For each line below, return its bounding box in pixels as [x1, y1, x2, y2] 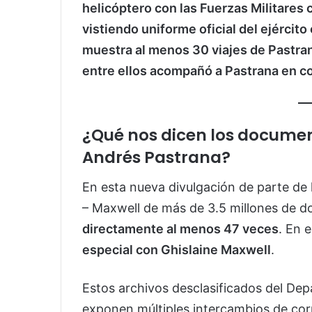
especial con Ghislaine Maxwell [82, 242, 271, 257]
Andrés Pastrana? [82, 146, 231, 169]
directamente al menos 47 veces [82, 221, 279, 236]
